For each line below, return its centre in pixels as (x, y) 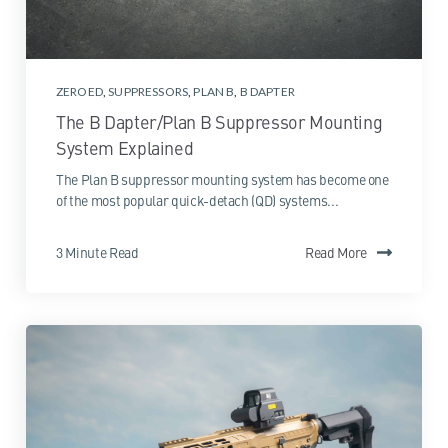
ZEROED (79, 92)
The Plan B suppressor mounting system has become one (222, 179)
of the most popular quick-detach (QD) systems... (197, 200)
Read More (336, 252)
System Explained (125, 148)
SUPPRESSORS (148, 92)
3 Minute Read (97, 252)
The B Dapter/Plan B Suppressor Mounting (219, 122)
